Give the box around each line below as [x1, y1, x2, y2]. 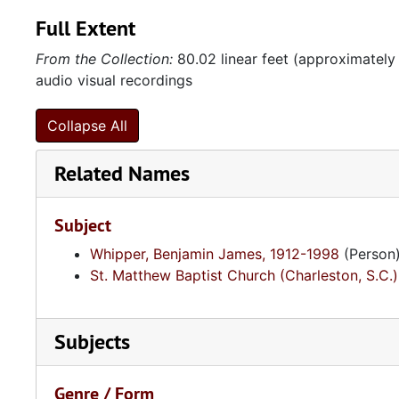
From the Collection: [36, 50, 173, 68]
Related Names [54, 159, 190, 187]
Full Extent [36, 14, 135, 42]
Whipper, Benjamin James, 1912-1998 [90, 245, 339, 263]
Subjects [54, 328, 130, 355]
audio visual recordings [36, 71, 192, 89]
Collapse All [47, 117, 127, 134]
